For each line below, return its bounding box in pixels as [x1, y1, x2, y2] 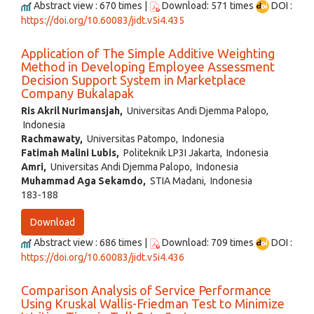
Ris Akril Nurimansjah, [21, 105, 123, 117]
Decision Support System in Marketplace [21, 73, 246, 88]
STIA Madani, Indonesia [146, 175, 252, 187]
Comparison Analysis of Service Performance [21, 283, 271, 298]
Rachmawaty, [21, 133, 83, 145]
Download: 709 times [160, 237, 256, 249]
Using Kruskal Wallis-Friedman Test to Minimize [21, 296, 285, 311]
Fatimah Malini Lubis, [21, 147, 119, 159]
